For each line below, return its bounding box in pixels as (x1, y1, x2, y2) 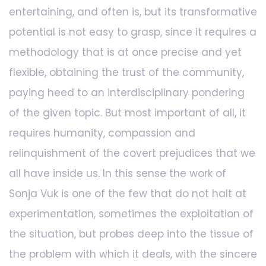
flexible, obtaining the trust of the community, (9, 65, 244, 80)
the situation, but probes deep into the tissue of (9, 227, 254, 242)
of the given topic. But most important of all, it (9, 106, 246, 121)
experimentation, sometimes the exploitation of (9, 207, 254, 221)
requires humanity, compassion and (9, 126, 195, 141)
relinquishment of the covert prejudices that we (9, 146, 255, 161)
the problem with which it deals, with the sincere (9, 247, 257, 262)
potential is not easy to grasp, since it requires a (9, 25, 256, 40)
